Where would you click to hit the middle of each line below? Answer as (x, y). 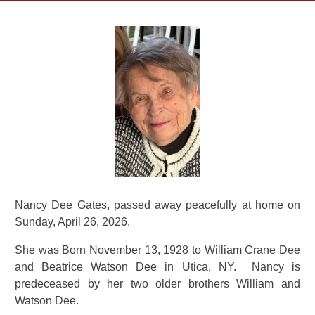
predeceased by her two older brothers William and (157, 284)
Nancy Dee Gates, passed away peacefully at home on (157, 205)
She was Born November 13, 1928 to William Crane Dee (157, 250)
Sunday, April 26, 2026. (74, 222)
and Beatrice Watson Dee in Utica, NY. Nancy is (157, 267)
